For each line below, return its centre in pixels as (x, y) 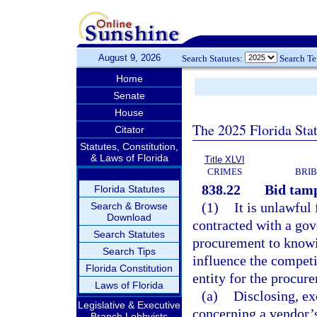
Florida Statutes (129, 189)
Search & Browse (129, 206)
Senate (129, 96)
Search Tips (129, 251)
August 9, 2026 (129, 58)
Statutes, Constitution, (129, 146)
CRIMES (224, 172)
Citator (129, 129)
